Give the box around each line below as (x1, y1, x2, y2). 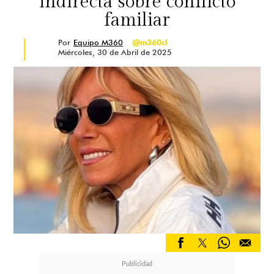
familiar (104, 9, 170, 31)
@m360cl (132, 37, 167, 47)
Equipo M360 (73, 37, 123, 47)
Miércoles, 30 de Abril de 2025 (58, 47, 172, 57)
